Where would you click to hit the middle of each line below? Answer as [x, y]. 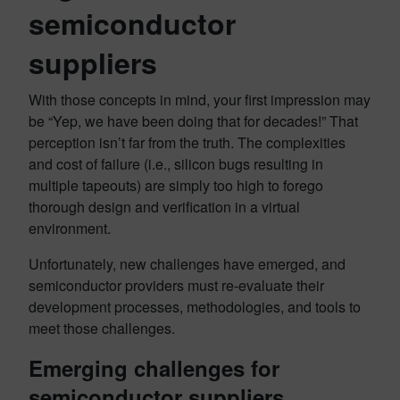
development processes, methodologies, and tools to [195, 307]
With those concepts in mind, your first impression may [200, 100]
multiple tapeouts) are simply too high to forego [176, 186]
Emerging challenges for [154, 368]
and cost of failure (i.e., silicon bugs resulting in [176, 164]
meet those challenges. [102, 329]
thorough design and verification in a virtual [164, 207]
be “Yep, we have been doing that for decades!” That [193, 121]
